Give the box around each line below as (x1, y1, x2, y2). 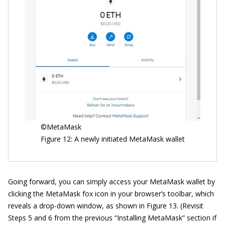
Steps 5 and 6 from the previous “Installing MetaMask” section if (8, 213, 216, 223)
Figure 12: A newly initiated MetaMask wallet (40, 134, 185, 144)
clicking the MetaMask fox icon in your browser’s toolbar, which (8, 189, 214, 199)
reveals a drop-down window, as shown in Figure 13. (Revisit (8, 201, 203, 211)
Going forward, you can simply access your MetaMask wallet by (8, 177, 215, 187)
